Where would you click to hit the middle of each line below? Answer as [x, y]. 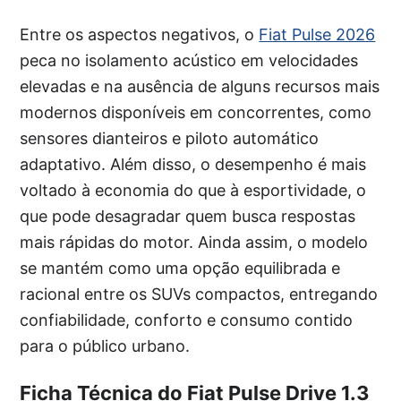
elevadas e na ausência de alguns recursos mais [200, 87]
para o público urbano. [105, 346]
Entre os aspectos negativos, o [140, 35]
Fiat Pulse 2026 [317, 35]
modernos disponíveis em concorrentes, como [196, 113]
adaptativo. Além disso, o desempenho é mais [193, 165]
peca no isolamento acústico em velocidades [189, 61]
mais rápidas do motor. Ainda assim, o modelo [194, 243]
